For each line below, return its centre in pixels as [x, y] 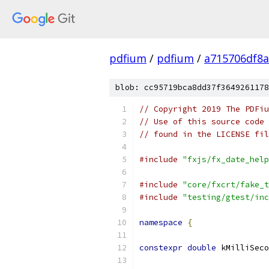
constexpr [161, 248]
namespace [161, 222]
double [202, 248]
